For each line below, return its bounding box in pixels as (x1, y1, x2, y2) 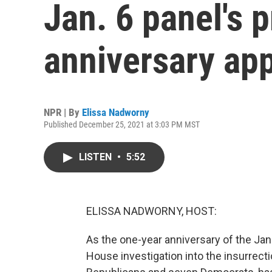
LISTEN (79, 151, 114, 163)
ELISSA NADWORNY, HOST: (86, 205, 217, 217)
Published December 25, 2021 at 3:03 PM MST (44, 120, 200, 129)
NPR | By (44, 106, 82, 118)
